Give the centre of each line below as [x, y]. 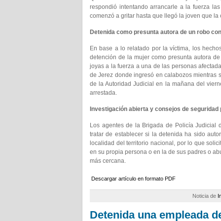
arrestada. [103, 93]
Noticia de [205, 196]
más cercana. [108, 161]
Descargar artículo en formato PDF [133, 179]
